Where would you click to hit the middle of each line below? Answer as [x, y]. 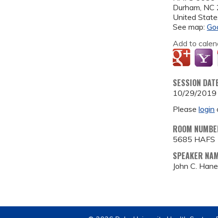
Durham [187, 7]
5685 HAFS [194, 139]
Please [186, 109]
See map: [190, 27]
